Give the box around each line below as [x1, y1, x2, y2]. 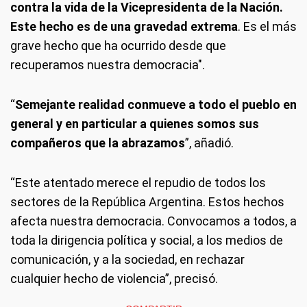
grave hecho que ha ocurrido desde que [10, 38, 226, 53]
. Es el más [238, 19, 297, 34]
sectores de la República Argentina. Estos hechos [10, 194, 284, 209]
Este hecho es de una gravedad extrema [10, 19, 238, 34]
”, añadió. [185, 135, 234, 150]
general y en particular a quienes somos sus [10, 116, 259, 131]
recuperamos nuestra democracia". [10, 57, 205, 72]
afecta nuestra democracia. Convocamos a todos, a [10, 213, 297, 228]
